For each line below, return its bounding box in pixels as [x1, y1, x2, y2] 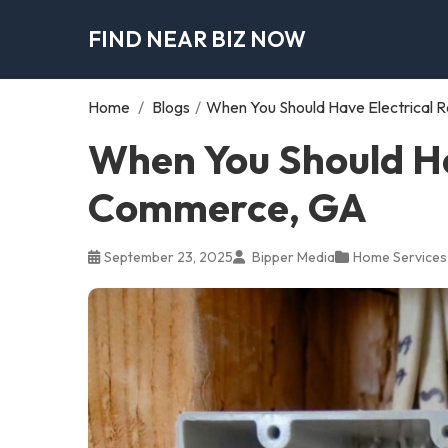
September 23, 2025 [104, 247, 233, 266]
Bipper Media [249, 247, 335, 266]
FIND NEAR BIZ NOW [88, 24, 306, 53]
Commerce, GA [88, 181, 367, 232]
